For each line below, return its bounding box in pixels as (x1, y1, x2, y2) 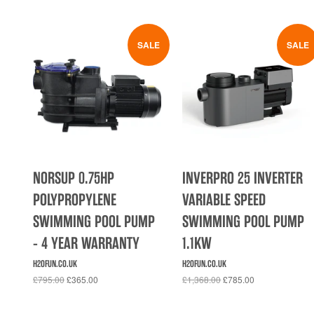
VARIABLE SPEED (182, 189, 266, 210)
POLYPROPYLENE (33, 189, 116, 210)
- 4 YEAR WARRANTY (33, 233, 139, 253)
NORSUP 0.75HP (33, 168, 114, 188)
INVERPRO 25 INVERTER (182, 168, 303, 188)
